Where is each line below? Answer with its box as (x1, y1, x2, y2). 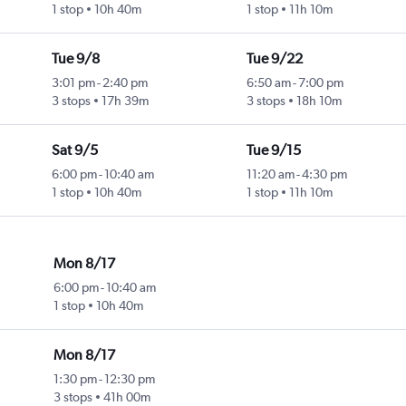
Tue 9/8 (51, 50, 100, 68)
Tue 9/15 (246, 141, 301, 159)
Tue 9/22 (246, 50, 303, 68)
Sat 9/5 (51, 141, 98, 159)
